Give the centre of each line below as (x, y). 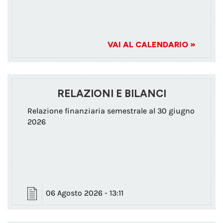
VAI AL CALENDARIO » (152, 45)
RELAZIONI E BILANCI (111, 94)
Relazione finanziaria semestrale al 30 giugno (111, 111)
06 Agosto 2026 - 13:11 (84, 193)
